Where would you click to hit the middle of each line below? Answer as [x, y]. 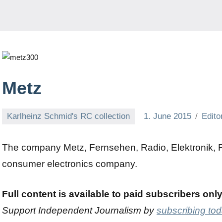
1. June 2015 [168, 116]
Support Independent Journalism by [79, 211]
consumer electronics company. [70, 164]
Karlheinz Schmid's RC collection [69, 116]
